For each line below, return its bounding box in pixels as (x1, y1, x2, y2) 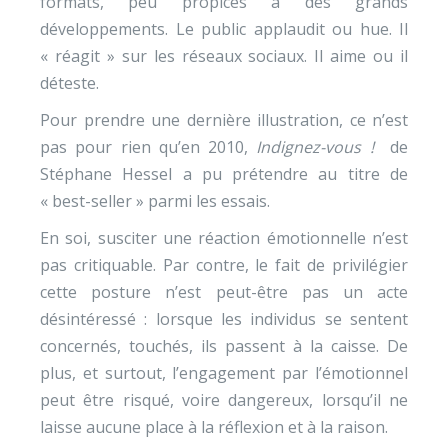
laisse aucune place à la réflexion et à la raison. (40, 416, 388, 438)
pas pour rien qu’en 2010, (40, 136, 257, 158)
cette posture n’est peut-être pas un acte (40, 281, 408, 303)
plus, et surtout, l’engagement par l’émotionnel (40, 362, 408, 384)
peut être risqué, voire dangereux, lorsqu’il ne (40, 389, 408, 411)
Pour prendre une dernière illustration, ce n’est (40, 109, 408, 131)
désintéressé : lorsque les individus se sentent (40, 308, 408, 330)
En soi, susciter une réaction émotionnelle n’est (40, 227, 408, 249)
